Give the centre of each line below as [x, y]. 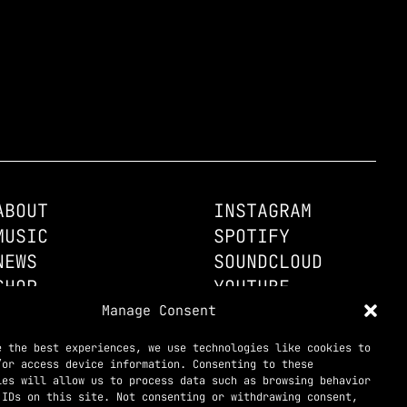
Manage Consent [159, 311]
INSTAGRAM [262, 211]
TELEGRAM [289, 332]
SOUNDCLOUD [268, 262]
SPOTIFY [251, 237]
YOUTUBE [251, 288]
